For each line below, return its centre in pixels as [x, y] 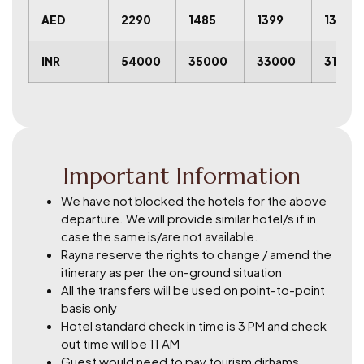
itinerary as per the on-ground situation [171, 271]
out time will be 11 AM [120, 343]
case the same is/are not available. [160, 236]
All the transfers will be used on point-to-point [193, 289]
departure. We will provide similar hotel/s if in [188, 218]
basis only [89, 307]
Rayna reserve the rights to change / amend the [196, 253]
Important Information [182, 175]
